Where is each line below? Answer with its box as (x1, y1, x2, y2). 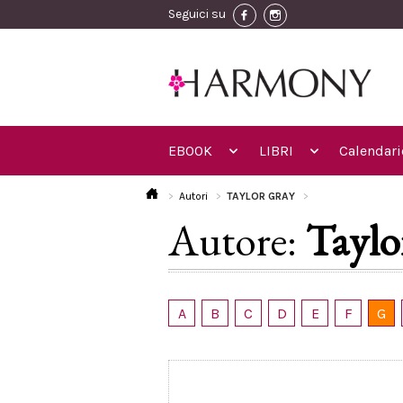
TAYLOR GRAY (227, 190, 298, 202)
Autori (179, 190, 208, 202)
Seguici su (168, 6, 226, 22)
